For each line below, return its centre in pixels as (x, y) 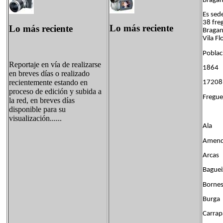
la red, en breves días (42, 101)
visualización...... (35, 118)
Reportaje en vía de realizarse (55, 65)
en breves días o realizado (49, 74)
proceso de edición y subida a (55, 92)
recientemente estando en (48, 83)
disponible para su (37, 110)
